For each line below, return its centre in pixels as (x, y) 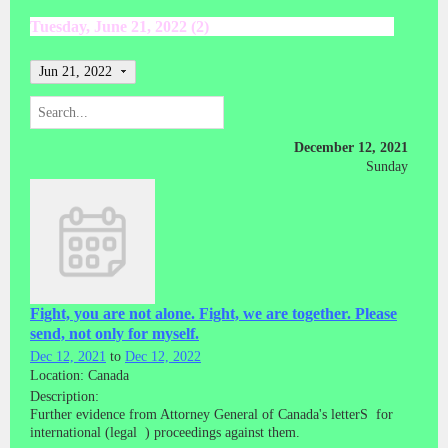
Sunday (387, 167)
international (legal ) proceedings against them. (165, 432)
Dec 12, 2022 (163, 356)
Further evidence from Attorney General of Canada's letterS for (211, 414)
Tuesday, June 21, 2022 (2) (119, 26)
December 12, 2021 (351, 148)
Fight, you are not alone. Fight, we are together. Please (213, 313)
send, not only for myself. (114, 333)
